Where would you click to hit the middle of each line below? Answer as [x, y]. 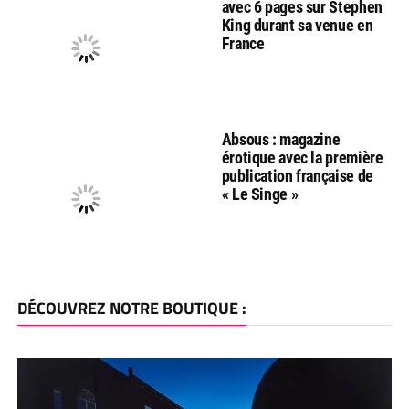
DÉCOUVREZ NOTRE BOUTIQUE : [131, 309]
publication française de [297, 176]
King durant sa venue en [297, 26]
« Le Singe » [260, 194]
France [243, 44]
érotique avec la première [302, 158]
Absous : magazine [281, 140]
